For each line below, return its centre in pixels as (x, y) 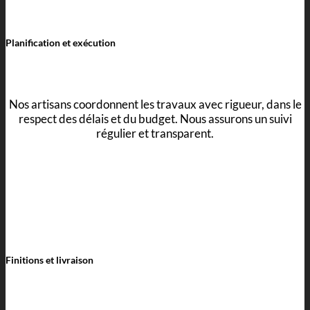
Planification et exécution (61, 43)
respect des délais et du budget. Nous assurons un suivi (155, 119)
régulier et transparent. (155, 134)
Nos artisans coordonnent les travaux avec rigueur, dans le (155, 104)
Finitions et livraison (49, 260)
